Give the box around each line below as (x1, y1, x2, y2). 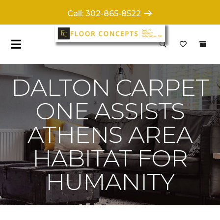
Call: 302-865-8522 (67, 9, 143, 18)
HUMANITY (46, 167, 174, 196)
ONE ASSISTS (35, 97, 185, 125)
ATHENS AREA (27, 120, 192, 149)
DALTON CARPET (11, 73, 209, 102)
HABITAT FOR (32, 144, 188, 172)
